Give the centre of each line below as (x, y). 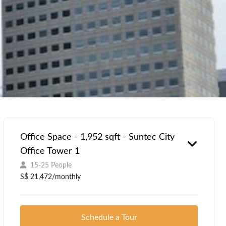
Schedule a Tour (109, 217)
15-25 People (51, 165)
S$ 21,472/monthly (51, 177)
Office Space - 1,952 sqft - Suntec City (98, 137)
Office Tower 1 (50, 151)
